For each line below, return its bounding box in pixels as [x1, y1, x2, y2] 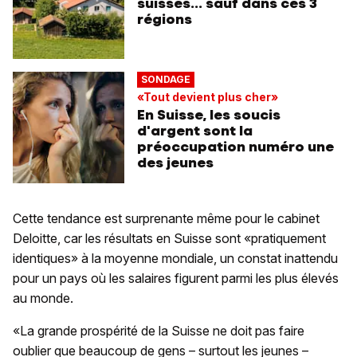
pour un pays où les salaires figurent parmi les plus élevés [13, 269, 339, 286]
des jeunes [137, 153, 214, 171]
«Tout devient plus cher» [137, 89, 278, 104]
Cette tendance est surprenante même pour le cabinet [13, 210, 320, 226]
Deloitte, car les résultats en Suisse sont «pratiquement [13, 229, 326, 246]
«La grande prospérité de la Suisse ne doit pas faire [13, 322, 304, 339]
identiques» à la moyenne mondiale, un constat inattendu [13, 249, 338, 266]
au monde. [13, 289, 73, 306]
